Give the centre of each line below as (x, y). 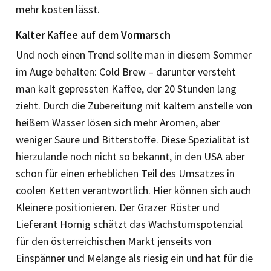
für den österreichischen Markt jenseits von (113, 241)
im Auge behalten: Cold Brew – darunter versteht (126, 71)
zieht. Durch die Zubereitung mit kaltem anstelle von (134, 105)
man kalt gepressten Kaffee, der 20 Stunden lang (126, 88)
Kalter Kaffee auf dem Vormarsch (93, 34)
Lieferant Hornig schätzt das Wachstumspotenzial (129, 224)
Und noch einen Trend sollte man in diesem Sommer (134, 54)
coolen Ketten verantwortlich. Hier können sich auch (133, 190)
